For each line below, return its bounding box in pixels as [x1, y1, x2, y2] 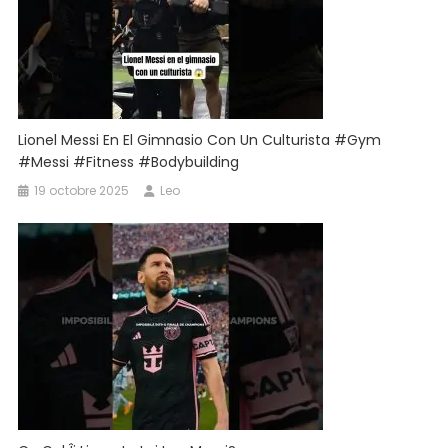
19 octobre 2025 [34, 182, 130, 200]
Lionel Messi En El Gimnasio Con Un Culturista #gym [18, 130, 382, 151]
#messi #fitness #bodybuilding [18, 152, 240, 173]
